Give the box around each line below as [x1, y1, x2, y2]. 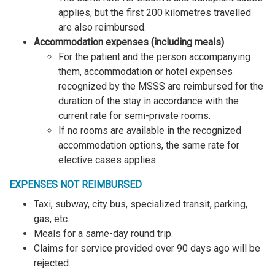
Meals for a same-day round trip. [34, 228, 173, 240]
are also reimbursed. [58, 21, 146, 34]
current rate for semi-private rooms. [58, 110, 211, 122]
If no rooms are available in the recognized [58, 125, 241, 137]
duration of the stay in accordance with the [58, 95, 239, 107]
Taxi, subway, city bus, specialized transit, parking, [34, 198, 247, 211]
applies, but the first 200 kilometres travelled [58, 7, 251, 19]
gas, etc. [34, 213, 69, 225]
